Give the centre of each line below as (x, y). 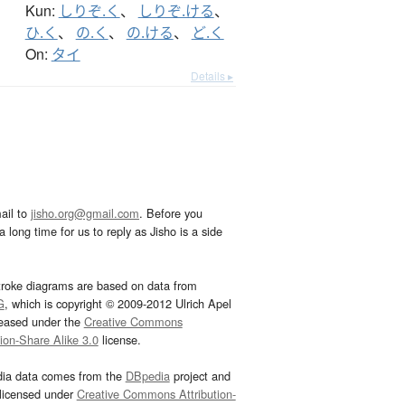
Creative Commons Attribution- (156, 394)
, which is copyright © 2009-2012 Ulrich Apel (118, 304)
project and (200, 376)
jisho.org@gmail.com (85, 213)
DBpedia (147, 376)
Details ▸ (212, 76)
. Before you (171, 213)
